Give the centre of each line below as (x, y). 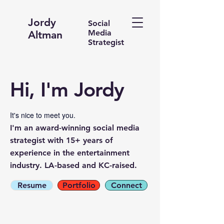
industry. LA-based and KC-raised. (75, 165)
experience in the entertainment (70, 153)
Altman (45, 35)
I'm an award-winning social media (75, 128)
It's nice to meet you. (43, 115)
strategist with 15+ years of (61, 140)
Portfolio (79, 185)
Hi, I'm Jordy (67, 89)
